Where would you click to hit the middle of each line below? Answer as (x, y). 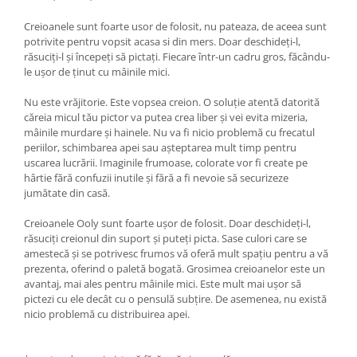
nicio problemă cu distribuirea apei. (107, 314)
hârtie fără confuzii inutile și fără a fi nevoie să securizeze (156, 178)
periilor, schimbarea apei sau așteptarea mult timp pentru (160, 147)
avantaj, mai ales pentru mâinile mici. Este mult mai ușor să (163, 284)
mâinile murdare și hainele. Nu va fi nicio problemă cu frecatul (169, 132)
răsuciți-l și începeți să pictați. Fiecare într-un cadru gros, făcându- (177, 57)
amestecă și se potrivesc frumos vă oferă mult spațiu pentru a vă (176, 253)
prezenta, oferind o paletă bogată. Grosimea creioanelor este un (175, 269)
